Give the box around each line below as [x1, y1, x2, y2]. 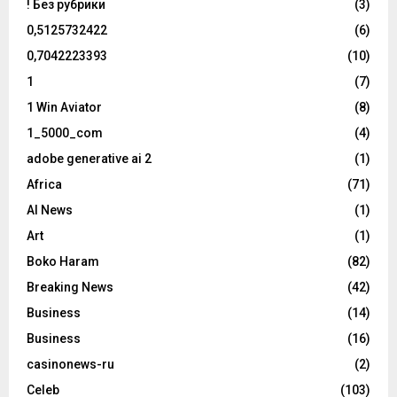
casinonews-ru [27, 357, 114, 372]
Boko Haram [27, 254, 99, 269]
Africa [27, 177, 62, 192]
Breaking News [27, 280, 113, 295]
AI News [27, 203, 73, 218]
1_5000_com [27, 126, 103, 141]
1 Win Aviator [27, 100, 102, 115]
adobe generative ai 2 [27, 152, 152, 167]
